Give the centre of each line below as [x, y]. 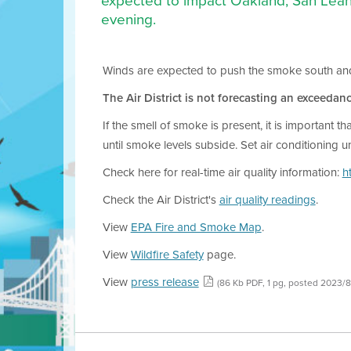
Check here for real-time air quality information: [222, 172]
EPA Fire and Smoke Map [196, 227]
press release [165, 282]
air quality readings [267, 200]
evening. [128, 19]
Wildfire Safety [167, 255]
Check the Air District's [161, 200]
